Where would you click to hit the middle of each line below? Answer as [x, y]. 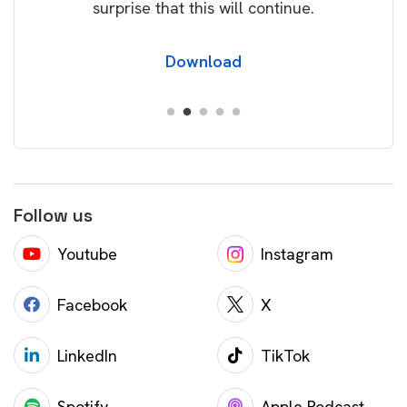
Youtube [87, 253]
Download [203, 62]
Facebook [92, 304]
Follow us [53, 216]
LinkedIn [87, 355]
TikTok [285, 355]
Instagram [297, 253]
